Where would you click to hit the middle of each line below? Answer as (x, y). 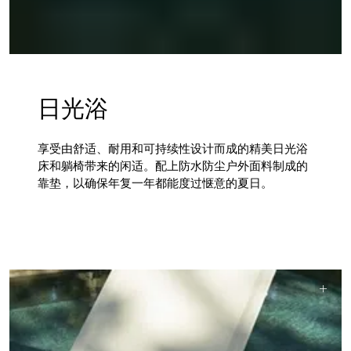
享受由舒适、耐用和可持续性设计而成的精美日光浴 (173, 148)
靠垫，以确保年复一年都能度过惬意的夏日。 (156, 183)
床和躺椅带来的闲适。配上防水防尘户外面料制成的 (173, 165)
